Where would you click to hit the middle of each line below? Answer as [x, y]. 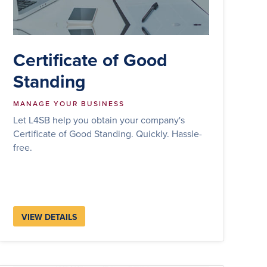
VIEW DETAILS [49, 217]
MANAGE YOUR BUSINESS [69, 103]
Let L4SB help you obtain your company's [99, 119]
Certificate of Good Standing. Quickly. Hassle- [108, 133]
